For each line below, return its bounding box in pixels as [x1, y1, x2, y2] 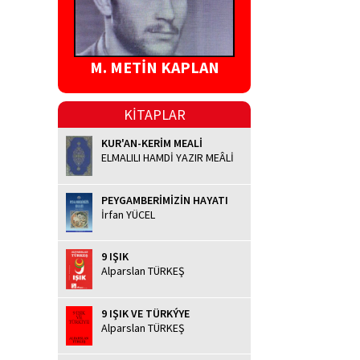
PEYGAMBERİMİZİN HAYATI [101, 192, 228, 207]
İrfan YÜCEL [101, 207, 155, 222]
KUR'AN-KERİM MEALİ [101, 136, 202, 151]
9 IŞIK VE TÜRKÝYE [101, 305, 190, 321]
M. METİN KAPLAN [89, 57, 219, 78]
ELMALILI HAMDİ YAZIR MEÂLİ [101, 150, 234, 166]
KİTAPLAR [123, 105, 186, 125]
